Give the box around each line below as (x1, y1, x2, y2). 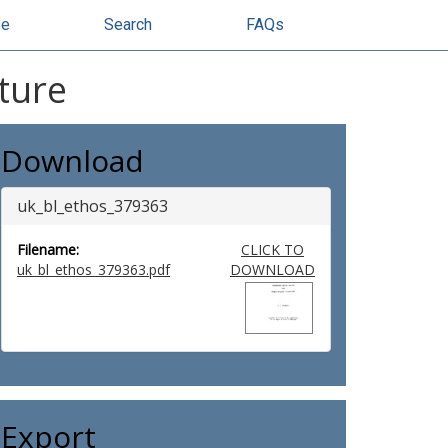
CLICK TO (240, 240, 304, 259)
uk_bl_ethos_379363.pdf (17, 260, 170, 279)
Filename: (17, 240, 79, 259)
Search (104, 15, 152, 34)
